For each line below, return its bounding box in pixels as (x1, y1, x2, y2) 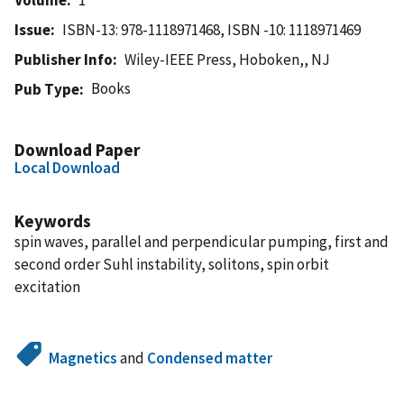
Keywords (14, 209, 91, 232)
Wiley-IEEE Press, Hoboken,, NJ (124, 49, 331, 69)
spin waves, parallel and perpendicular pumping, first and (14, 231, 389, 252)
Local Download (14, 157, 120, 178)
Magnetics (49, 347, 118, 368)
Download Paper (14, 138, 140, 161)
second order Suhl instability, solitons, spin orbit (14, 253, 329, 274)
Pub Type (14, 78, 79, 99)
